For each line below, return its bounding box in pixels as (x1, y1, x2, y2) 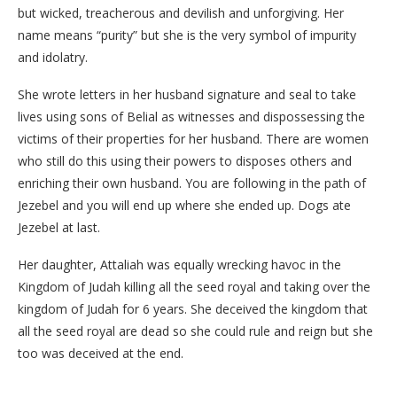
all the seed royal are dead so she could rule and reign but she (18, 322, 373, 339)
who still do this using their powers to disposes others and (18, 152, 352, 169)
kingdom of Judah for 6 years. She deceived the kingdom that (18, 300, 368, 317)
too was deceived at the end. (18, 344, 183, 362)
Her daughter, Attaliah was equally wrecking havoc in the (18, 255, 341, 273)
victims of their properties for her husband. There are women (18, 129, 369, 147)
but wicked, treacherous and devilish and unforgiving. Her (18, 4, 344, 21)
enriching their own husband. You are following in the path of (18, 174, 366, 191)
